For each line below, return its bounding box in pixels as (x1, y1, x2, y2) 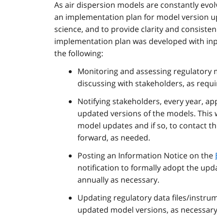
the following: (54, 48, 103, 59)
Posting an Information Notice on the (77, 150, 215, 161)
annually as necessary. (77, 174, 159, 186)
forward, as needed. (77, 132, 150, 143)
